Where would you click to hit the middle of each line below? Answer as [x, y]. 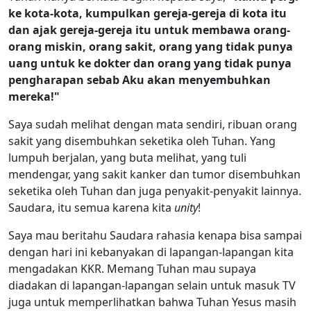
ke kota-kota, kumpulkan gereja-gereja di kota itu [148, 13]
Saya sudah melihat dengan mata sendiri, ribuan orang [153, 124]
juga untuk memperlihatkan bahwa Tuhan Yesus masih [152, 302]
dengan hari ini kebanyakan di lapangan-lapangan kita [151, 252]
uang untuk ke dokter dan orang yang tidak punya [150, 63]
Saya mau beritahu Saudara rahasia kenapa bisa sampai [155, 235]
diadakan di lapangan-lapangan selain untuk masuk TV [152, 285]
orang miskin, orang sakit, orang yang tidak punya [151, 46]
